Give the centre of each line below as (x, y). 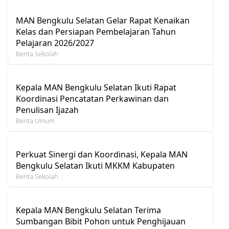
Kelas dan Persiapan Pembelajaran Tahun (96, 31)
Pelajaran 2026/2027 (55, 43)
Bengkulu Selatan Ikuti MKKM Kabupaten (95, 165)
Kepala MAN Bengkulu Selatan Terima (88, 210)
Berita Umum (35, 120)
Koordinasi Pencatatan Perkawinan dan (92, 98)
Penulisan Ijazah (47, 110)
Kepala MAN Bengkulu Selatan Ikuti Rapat (96, 87)
